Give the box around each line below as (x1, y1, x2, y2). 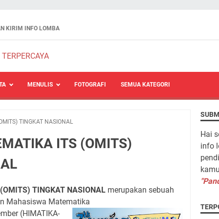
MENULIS (27, 81, 53, 88)
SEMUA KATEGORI (121, 81, 170, 88)
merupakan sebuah (106, 185, 174, 195)
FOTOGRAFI (74, 81, 106, 88)
